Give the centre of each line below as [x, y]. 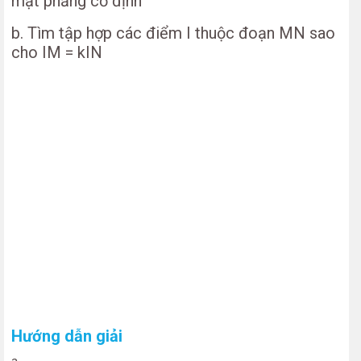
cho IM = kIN [57, 52]
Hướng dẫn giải [67, 336]
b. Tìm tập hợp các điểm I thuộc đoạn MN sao [173, 33]
